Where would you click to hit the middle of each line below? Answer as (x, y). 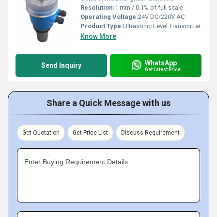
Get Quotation (41, 133)
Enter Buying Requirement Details (76, 162)
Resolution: (98, 8)
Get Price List (90, 133)
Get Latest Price (163, 69)
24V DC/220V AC (161, 17)
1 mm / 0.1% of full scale (149, 8)
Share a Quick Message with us (108, 103)
